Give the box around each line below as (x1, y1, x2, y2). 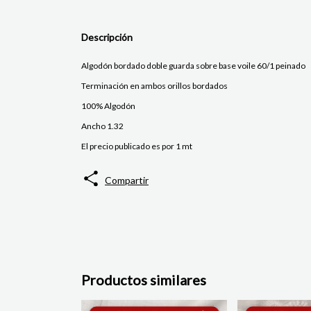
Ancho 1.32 (81, 121, 124, 132)
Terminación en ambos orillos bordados (81, 81, 228, 92)
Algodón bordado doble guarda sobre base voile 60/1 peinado (81, 60, 305, 72)
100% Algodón (81, 101, 135, 112)
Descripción (81, 31, 133, 44)
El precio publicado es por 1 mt (81, 141, 192, 152)
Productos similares (81, 271, 206, 289)
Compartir (104, 174, 149, 187)
